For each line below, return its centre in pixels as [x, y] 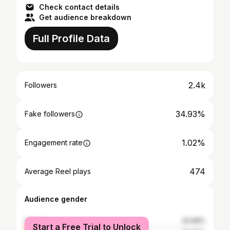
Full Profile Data [71, 39]
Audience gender [56, 199]
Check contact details [79, 7]
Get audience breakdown [85, 17]
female [35, 221]
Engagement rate [54, 142]
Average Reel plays [58, 171]
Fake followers [50, 114]
